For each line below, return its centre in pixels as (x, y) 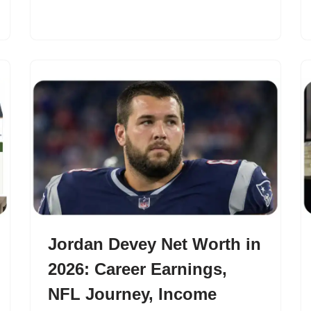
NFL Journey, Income (132, 294)
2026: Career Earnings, (137, 269)
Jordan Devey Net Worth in (154, 244)
